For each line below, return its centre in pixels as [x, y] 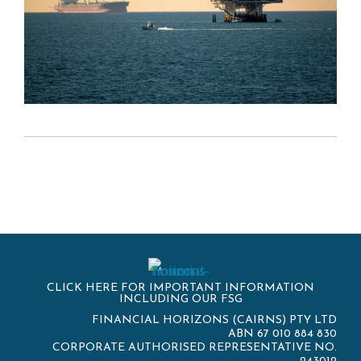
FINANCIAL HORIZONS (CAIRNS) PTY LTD [214, 321]
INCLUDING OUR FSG [180, 300]
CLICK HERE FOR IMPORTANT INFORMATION [180, 288]
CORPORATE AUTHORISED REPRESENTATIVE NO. [195, 348]
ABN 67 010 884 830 [282, 334]
